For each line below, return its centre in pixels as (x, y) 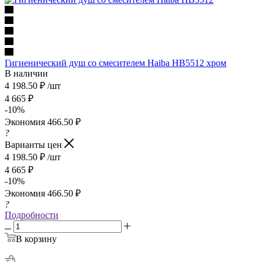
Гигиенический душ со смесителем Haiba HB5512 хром (116, 63)
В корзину (36, 239)
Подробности (32, 215)
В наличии (26, 73)
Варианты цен (35, 144)
